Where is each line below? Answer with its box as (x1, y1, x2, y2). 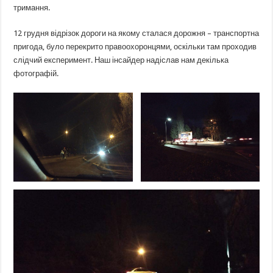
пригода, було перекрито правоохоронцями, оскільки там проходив (13, 42, 257, 52)
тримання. (13, 3, 51, 13)
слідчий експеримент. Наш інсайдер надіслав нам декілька (13, 55, 229, 65)
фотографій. (13, 69, 59, 79)
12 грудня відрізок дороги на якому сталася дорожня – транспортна (13, 29, 260, 38)
